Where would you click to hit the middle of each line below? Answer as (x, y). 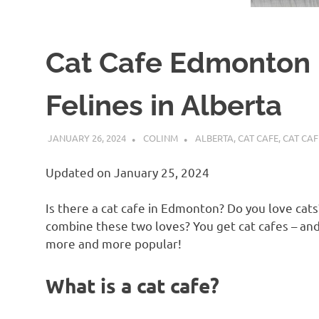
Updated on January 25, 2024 (127, 172)
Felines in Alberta (164, 105)
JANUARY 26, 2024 (87, 138)
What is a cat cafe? (132, 285)
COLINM (160, 138)
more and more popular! (114, 244)
